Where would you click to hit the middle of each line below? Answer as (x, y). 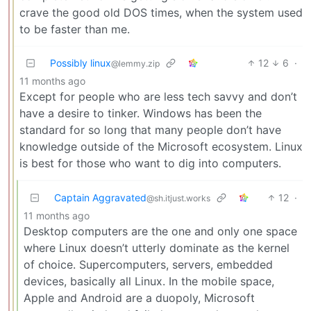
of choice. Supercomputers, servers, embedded (148, 265)
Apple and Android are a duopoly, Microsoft (139, 298)
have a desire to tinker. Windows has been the (141, 114)
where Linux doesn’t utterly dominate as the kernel (157, 248)
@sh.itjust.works (178, 199)
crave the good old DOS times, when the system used (161, 13)
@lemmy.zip (135, 64)
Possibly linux (81, 63)
